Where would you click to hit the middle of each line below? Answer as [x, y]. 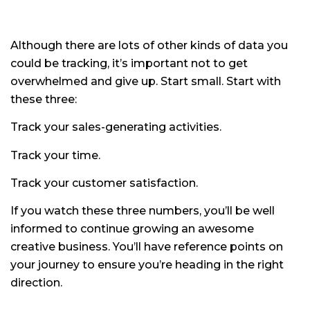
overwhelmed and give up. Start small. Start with [146, 81]
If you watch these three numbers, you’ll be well [143, 211]
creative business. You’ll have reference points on [147, 247]
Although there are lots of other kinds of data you [149, 45]
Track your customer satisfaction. [104, 183]
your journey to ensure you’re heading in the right [147, 265]
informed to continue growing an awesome [132, 229]
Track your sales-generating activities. [116, 127]
